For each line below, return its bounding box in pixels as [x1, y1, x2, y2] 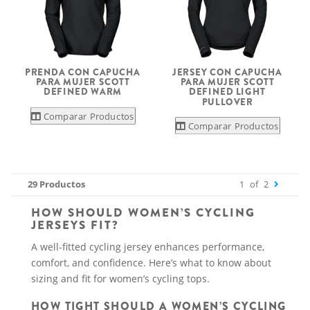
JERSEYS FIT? [31, 217, 119, 234]
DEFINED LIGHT [189, 85, 266, 99]
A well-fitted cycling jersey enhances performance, [31, 240, 264, 253]
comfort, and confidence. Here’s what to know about [31, 256, 271, 269]
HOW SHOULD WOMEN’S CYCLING [31, 204, 255, 221]
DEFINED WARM [44, 85, 122, 99]
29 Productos [28, 178, 85, 190]
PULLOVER [201, 95, 253, 109]
